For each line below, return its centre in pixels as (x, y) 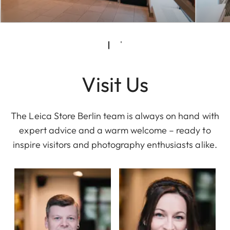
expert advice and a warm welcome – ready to (115, 130)
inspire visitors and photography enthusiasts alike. (115, 144)
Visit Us (115, 84)
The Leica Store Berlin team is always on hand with (115, 116)
